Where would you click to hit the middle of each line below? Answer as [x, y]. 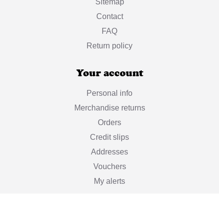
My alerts [109, 181]
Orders [109, 123]
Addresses [109, 152]
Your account [109, 73]
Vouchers [109, 167]
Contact [109, 17]
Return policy [109, 46]
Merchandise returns [109, 108]
